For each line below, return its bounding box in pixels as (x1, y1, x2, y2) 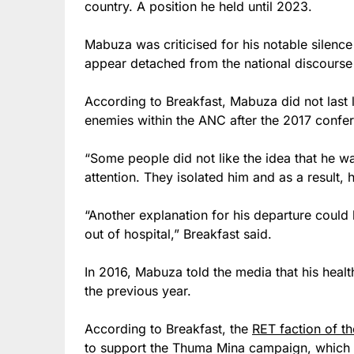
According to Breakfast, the (85, 320, 252, 337)
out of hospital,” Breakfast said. (85, 225, 272, 242)
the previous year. (85, 282, 203, 299)
